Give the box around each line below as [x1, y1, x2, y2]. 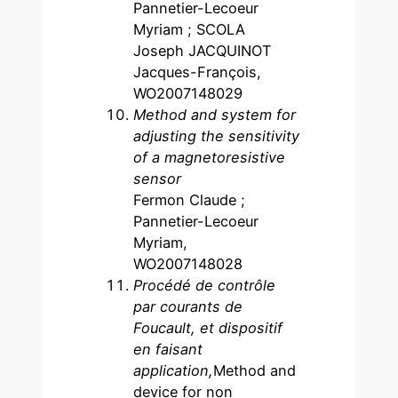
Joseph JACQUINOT [133, 41, 272, 60]
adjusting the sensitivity [133, 126, 300, 145]
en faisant [133, 339, 203, 358]
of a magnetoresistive [133, 147, 286, 166]
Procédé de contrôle [133, 275, 276, 294]
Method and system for [133, 105, 297, 123]
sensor [133, 169, 182, 187]
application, [133, 361, 214, 379]
